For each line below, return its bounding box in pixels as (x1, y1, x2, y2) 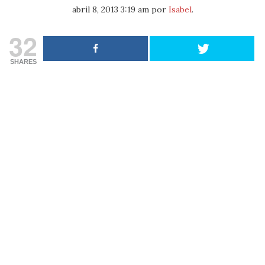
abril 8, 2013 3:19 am (72, 4, 149, 15)
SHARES (9, 58, 37, 65)
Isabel (168, 4, 192, 15)
